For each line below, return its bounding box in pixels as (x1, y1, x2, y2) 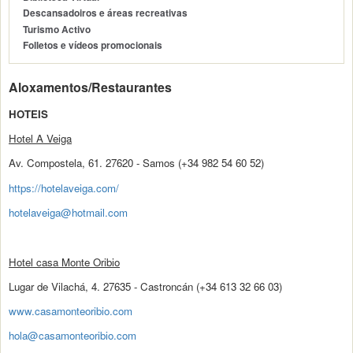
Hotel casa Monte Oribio (9, 254, 120, 269)
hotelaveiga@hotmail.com (9, 204, 128, 220)
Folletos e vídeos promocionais (23, 39, 163, 53)
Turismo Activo (23, 22, 91, 36)
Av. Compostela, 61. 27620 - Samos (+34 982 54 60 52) (9, 155, 264, 171)
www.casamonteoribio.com (9, 303, 132, 319)
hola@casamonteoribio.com (9, 328, 136, 344)
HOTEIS (9, 106, 48, 121)
